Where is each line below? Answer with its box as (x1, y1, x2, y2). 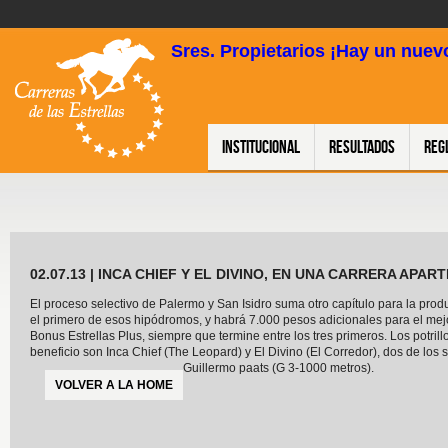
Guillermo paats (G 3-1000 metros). (183, 360, 374, 375)
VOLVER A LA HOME (55, 377, 173, 392)
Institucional (222, 136, 300, 157)
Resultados (329, 136, 395, 157)
